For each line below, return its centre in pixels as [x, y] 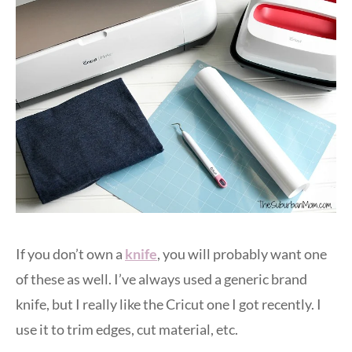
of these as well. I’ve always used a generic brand [161, 279]
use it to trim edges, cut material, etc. [127, 329]
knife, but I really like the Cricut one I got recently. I [169, 304]
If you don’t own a [70, 253]
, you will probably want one [242, 253]
